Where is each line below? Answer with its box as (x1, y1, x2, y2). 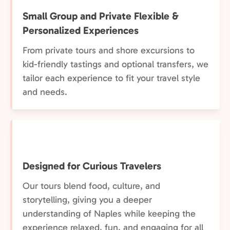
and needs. (23, 86, 67, 98)
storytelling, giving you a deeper (23, 194, 152, 205)
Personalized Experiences (23, 24, 139, 36)
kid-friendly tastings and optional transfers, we (23, 59, 208, 70)
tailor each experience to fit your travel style (23, 72, 200, 84)
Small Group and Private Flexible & (23, 10, 179, 22)
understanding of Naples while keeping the (23, 208, 196, 219)
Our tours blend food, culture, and (23, 180, 160, 191)
